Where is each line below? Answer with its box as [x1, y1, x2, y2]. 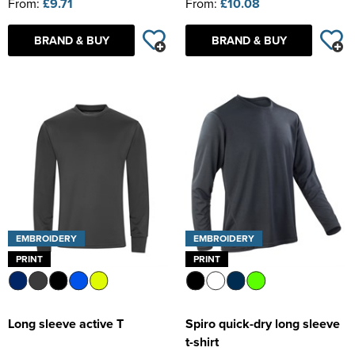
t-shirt [185, 333, 219, 352]
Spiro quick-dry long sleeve [185, 315, 340, 334]
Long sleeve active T [8, 315, 124, 334]
